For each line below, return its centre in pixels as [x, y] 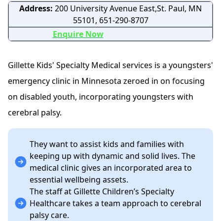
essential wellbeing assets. [79, 180]
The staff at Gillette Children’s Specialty [102, 191]
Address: [37, 8]
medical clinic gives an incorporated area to [111, 168]
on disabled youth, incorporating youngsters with [101, 97]
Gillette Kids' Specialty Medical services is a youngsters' [110, 65]
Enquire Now [78, 34]
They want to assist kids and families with [107, 144]
